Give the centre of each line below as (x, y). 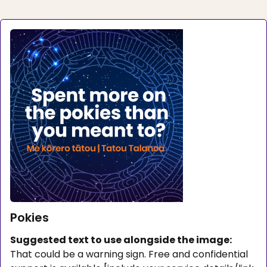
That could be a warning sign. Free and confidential (129, 254)
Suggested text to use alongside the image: (121, 240)
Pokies (30, 217)
